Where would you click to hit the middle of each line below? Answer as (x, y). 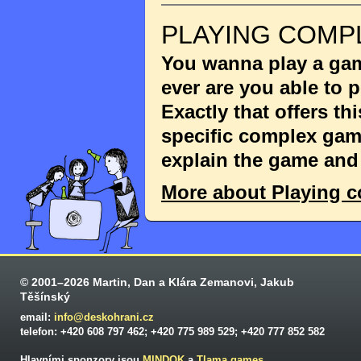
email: (37, 317)
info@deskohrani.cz (104, 317)
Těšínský (45, 297)
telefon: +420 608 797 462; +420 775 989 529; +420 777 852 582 (172, 332)
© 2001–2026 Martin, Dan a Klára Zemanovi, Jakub (157, 282)
